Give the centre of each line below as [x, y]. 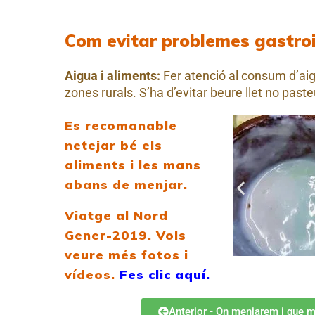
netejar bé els [114, 144]
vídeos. [90, 274]
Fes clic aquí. [165, 274]
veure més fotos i [127, 254]
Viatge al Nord [117, 215]
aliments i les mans [133, 164]
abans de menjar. [127, 184]
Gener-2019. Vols [126, 234]
